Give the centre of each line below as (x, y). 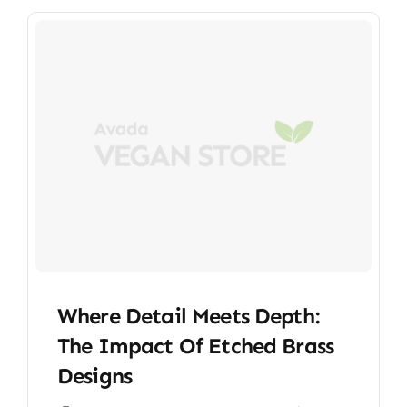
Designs (94, 376)
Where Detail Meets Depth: (188, 316)
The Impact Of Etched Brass (195, 346)
